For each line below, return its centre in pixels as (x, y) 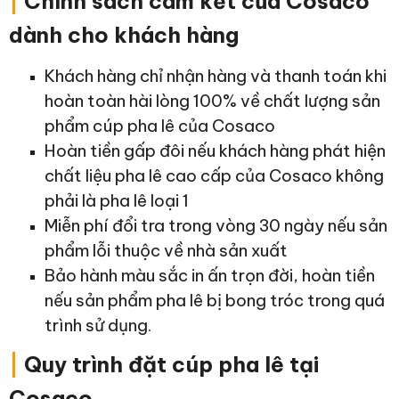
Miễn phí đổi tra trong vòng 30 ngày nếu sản (216, 226)
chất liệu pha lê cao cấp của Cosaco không (214, 176)
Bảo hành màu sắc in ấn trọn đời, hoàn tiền (210, 276)
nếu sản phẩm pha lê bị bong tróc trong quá (215, 301)
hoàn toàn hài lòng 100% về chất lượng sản (212, 101)
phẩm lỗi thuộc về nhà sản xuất (166, 251)
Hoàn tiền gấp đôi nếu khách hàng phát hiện (215, 151)
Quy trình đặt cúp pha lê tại (169, 365)
